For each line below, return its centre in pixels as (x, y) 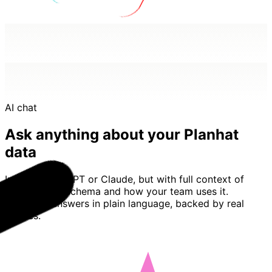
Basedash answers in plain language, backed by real (124, 203)
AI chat (21, 107)
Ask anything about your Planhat (122, 134)
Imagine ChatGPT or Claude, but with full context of (124, 179)
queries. (23, 215)
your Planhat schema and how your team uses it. (117, 191)
